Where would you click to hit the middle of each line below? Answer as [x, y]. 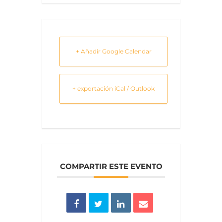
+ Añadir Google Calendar [113, 52]
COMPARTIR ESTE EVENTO [111, 166]
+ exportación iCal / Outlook [113, 89]
